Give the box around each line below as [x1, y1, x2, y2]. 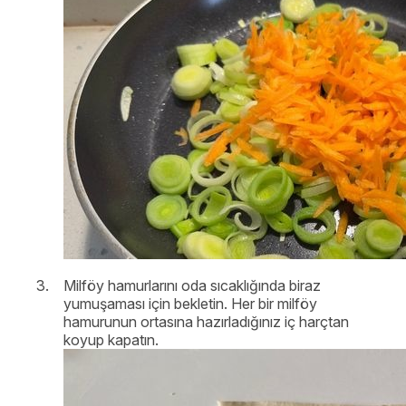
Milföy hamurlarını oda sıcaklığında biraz [63, 275, 321, 295]
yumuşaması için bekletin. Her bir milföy [63, 294, 317, 313]
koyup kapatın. [63, 330, 159, 349]
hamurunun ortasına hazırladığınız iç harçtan [63, 312, 349, 331]
